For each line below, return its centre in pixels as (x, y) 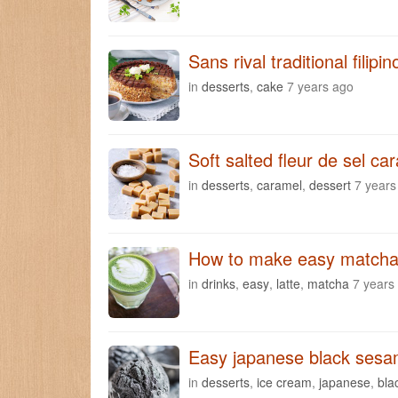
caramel (279, 184)
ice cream (284, 382)
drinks (219, 283)
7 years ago (320, 86)
